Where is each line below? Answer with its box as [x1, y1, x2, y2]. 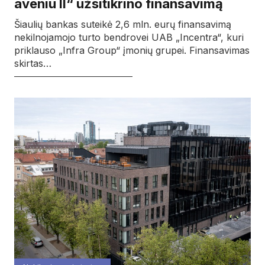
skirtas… [14, 57, 51, 69]
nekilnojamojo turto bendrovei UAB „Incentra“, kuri [14, 31, 244, 43]
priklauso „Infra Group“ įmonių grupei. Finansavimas [14, 44, 250, 56]
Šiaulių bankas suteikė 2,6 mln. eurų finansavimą [14, 18, 231, 30]
